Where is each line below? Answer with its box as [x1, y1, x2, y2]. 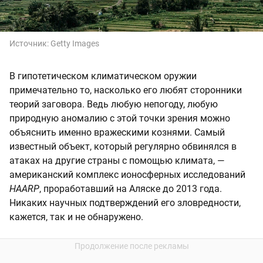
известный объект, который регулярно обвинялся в [9, 141, 237, 153]
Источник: [9, 39, 50, 49]
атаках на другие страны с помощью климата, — [9, 155, 225, 167]
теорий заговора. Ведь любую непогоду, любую [9, 99, 218, 110]
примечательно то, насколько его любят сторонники [9, 85, 242, 96]
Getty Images [50, 39, 99, 49]
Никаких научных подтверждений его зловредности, [9, 197, 241, 209]
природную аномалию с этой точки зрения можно [9, 113, 230, 124]
